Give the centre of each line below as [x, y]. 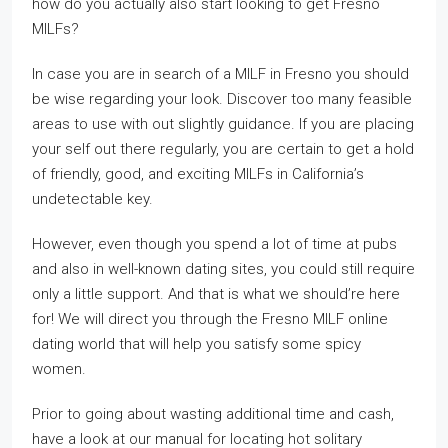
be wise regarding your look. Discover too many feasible [222, 99]
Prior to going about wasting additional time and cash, [213, 414]
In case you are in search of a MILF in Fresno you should [220, 74]
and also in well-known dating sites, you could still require [223, 269]
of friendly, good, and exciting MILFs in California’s [198, 174]
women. [59, 369]
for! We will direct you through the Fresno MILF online [210, 319]
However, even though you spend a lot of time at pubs [214, 244]
